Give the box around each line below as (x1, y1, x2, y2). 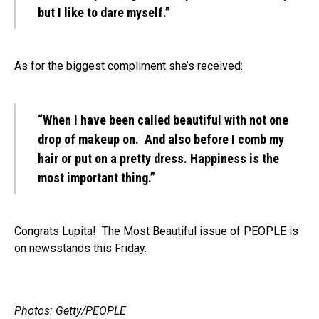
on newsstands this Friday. (14, 241, 147, 255)
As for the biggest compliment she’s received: (14, 59, 243, 73)
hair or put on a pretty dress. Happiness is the (38, 151, 279, 166)
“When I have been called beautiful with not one (38, 113, 288, 127)
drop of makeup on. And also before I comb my (38, 132, 284, 147)
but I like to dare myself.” (38, 5, 170, 20)
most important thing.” (38, 170, 155, 185)
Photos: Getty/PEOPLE (14, 304, 126, 318)
